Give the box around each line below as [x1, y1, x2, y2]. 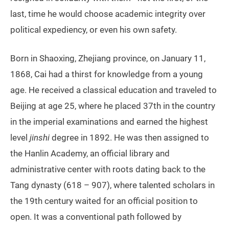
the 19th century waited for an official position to [10, 196, 198, 207]
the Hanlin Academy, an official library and [10, 148, 170, 159]
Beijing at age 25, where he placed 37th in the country [10, 101, 215, 111]
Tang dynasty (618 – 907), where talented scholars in [10, 180, 215, 191]
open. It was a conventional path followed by [10, 212, 181, 222]
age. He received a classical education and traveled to [10, 85, 217, 96]
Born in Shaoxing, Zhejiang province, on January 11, [10, 53, 205, 64]
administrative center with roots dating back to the [10, 164, 205, 175]
